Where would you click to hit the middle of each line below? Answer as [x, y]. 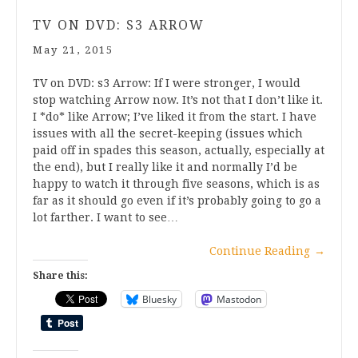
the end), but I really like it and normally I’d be [165, 167]
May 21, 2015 [73, 50]
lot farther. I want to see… [105, 218]
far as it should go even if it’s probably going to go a [177, 201]
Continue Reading [260, 251]
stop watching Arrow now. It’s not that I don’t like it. [178, 100]
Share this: [60, 276]
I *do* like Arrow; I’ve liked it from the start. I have [175, 117]
